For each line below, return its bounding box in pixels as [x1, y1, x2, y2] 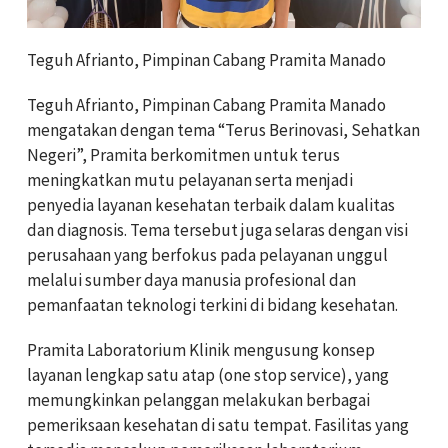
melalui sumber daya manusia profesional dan [27, 268, 356, 291]
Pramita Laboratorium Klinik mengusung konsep [27, 338, 375, 361]
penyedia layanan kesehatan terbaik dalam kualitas [27, 193, 395, 216]
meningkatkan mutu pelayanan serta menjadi [27, 168, 353, 191]
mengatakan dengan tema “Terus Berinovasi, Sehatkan [27, 118, 420, 141]
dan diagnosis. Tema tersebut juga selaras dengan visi [27, 218, 408, 241]
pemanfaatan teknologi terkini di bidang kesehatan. [27, 293, 398, 316]
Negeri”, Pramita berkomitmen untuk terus [27, 143, 340, 166]
